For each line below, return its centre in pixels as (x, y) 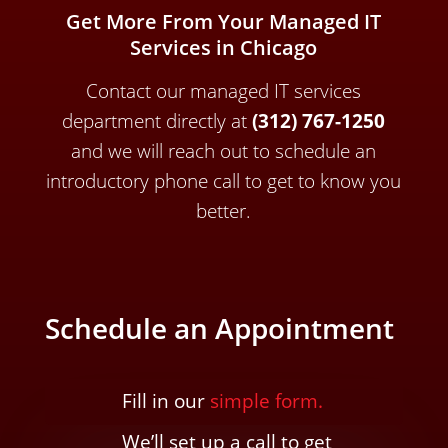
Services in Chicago (224, 47)
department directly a (152, 121)
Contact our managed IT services (224, 91)
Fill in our (165, 401)
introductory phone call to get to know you (224, 181)
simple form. (266, 401)
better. (224, 211)
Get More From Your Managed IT (224, 21)
